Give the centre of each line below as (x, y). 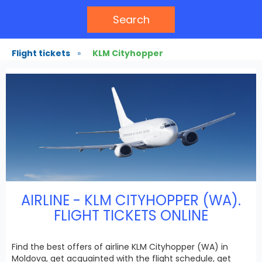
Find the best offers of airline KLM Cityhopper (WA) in (120, 247)
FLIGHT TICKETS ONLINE (131, 215)
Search (131, 20)
